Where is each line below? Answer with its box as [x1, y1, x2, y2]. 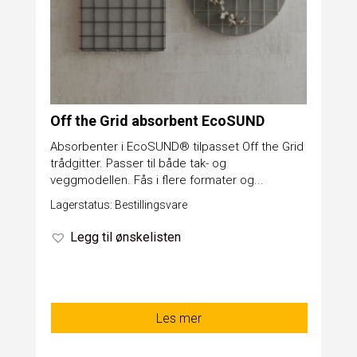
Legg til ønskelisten [69, 229, 181, 245]
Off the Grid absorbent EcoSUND [49, 112, 265, 129]
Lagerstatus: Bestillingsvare [49, 198, 187, 211]
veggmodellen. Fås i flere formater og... [49, 172, 264, 187]
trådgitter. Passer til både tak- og [49, 155, 226, 171]
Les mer [156, 310, 202, 326]
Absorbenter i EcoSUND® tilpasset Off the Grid [49, 139, 304, 154]
